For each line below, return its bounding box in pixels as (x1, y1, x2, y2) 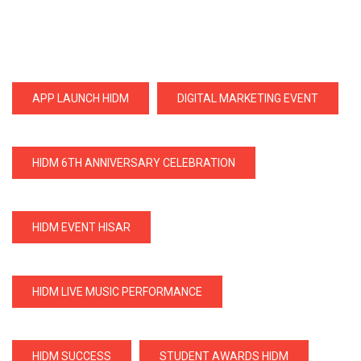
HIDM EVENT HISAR (32, 221, 131, 234)
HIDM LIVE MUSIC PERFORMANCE (32, 285, 202, 299)
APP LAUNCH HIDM (32, 92, 129, 106)
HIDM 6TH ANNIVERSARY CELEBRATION (32, 156, 235, 170)
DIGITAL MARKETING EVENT (177, 92, 318, 106)
